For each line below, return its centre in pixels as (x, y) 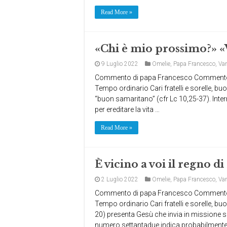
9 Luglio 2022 (120, 64)
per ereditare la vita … (127, 109)
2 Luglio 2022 (120, 179)
